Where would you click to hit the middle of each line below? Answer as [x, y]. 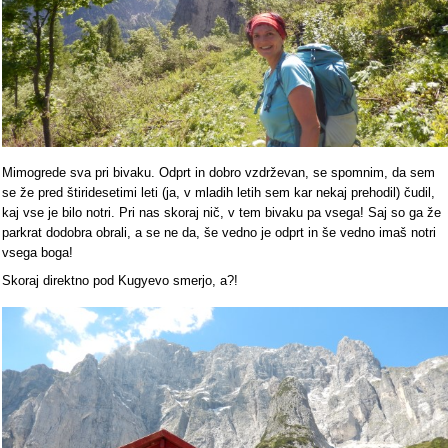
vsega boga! [37, 253]
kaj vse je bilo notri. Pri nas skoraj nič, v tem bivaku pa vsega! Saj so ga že [221, 213]
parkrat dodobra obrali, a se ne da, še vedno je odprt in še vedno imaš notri [219, 233]
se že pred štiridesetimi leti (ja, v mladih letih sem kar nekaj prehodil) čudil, [218, 193]
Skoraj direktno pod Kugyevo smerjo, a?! [120, 281]
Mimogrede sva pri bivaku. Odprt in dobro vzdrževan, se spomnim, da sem [218, 173]
